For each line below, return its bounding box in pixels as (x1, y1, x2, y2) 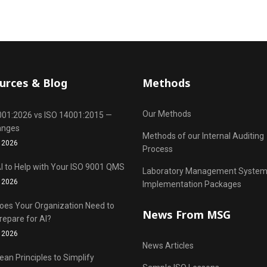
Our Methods (142, 109, 191, 119)
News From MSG (142, 207, 231, 222)
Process (142, 144, 173, 154)
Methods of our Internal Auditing (142, 131, 264, 141)
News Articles (142, 241, 194, 250)
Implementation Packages (142, 179, 241, 189)
